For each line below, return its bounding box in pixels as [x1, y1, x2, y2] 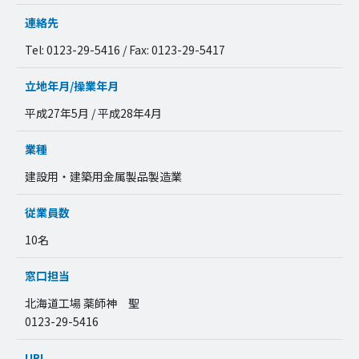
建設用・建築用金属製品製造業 [24, 167, 182, 184]
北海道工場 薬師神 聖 [24, 294, 139, 311]
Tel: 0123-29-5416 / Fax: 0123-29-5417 [24, 41, 225, 58]
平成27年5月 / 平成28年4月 [24, 104, 162, 121]
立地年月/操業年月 [24, 78, 119, 95]
